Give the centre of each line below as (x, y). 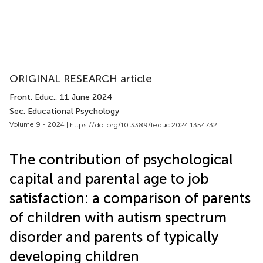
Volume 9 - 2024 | (40, 124)
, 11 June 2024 (84, 97)
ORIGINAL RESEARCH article (81, 79)
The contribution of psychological (121, 159)
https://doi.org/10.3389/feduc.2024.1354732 (144, 125)
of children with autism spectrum (118, 217)
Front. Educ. (32, 97)
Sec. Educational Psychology (64, 111)
